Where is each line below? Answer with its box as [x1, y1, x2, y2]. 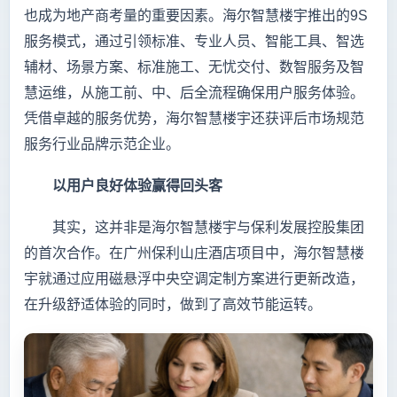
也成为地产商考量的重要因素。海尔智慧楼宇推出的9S [24, 7, 368, 23]
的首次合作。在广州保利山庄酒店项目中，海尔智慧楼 [24, 245, 364, 261]
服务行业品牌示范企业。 [24, 136, 180, 152]
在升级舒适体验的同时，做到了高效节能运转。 [24, 296, 322, 312]
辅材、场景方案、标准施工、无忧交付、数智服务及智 [24, 58, 364, 74]
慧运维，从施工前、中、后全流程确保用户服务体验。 [24, 84, 364, 100]
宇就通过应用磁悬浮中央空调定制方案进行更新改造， [24, 270, 364, 286]
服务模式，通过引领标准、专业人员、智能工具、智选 [24, 33, 364, 49]
